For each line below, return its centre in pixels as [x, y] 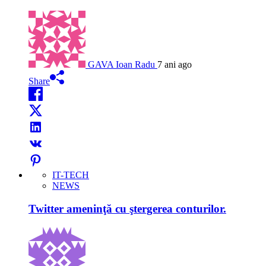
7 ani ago [175, 65]
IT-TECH [71, 175]
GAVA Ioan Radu [121, 65]
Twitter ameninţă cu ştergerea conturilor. [127, 209]
